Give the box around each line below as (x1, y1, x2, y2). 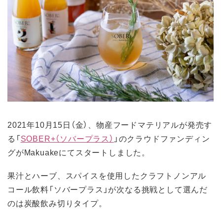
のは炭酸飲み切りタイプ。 (7, 197, 107, 209)
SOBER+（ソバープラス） (20, 132, 114, 145)
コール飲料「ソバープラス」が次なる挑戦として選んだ (7, 183, 208, 195)
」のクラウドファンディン (113, 132, 210, 145)
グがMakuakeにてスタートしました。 (7, 146, 150, 158)
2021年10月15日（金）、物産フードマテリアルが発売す (7, 118, 213, 131)
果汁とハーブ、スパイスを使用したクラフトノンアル (7, 169, 207, 182)
